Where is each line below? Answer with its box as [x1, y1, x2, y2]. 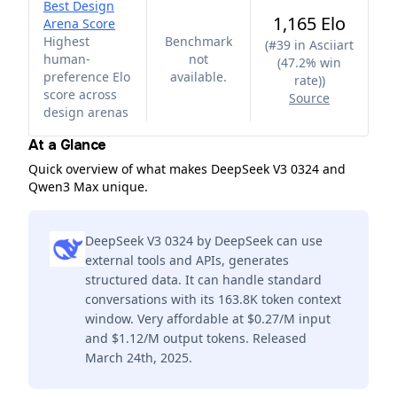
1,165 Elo [273, 12, 346, 35]
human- [43, 51, 90, 67]
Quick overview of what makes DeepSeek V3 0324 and [28, 160, 346, 177]
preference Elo [43, 68, 130, 85]
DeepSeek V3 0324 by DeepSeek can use [85, 232, 323, 249]
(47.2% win [277, 54, 341, 71]
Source [289, 90, 330, 106]
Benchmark [165, 33, 232, 50]
